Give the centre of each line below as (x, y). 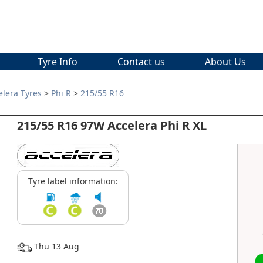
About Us (225, 62)
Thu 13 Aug (55, 247)
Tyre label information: (73, 181)
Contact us (141, 62)
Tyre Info (58, 62)
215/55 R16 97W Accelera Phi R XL (112, 126)
